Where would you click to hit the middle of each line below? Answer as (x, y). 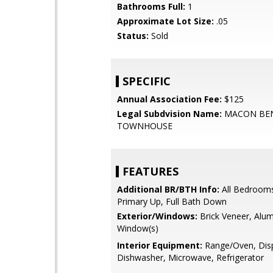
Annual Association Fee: (169, 99)
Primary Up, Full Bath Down (172, 201)
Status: (133, 36)
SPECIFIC (147, 81)
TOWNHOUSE (145, 126)
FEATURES (151, 171)
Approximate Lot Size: (165, 21)
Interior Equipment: (160, 245)
